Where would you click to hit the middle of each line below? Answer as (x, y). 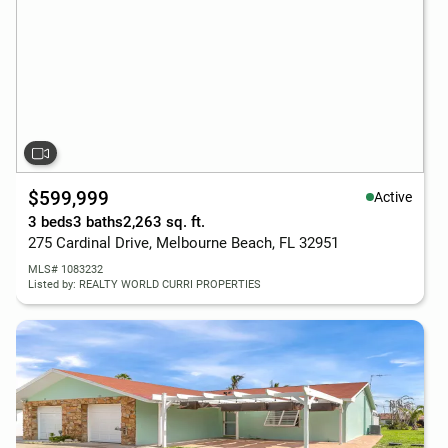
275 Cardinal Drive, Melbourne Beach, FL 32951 (183, 243)
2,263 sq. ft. (164, 222)
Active (393, 196)
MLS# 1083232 (65, 269)
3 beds (50, 222)
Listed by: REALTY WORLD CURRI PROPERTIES (144, 284)
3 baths (98, 222)
